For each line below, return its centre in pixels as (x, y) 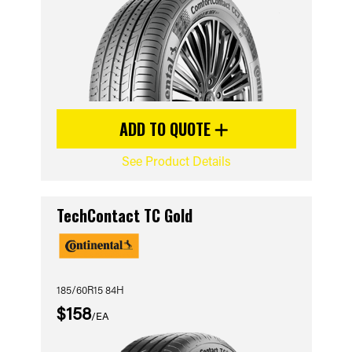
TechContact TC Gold (124, 215)
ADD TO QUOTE (167, 129)
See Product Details (176, 161)
